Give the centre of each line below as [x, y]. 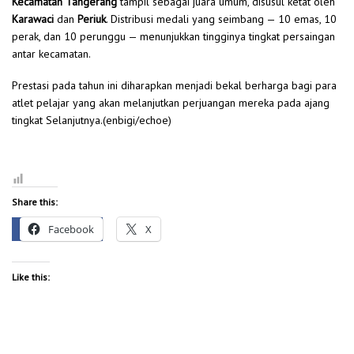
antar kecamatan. [51, 54]
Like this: [31, 277]
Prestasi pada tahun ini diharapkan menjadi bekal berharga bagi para [174, 85]
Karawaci [33, 19]
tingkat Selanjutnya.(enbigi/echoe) [92, 120]
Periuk [92, 19]
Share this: [35, 201]
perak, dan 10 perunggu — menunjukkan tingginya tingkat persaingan [173, 37]
